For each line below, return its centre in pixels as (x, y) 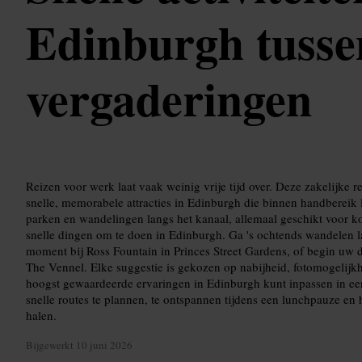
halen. (41, 315)
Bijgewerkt (51, 345)
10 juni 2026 (104, 345)
